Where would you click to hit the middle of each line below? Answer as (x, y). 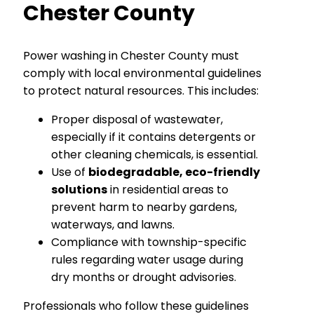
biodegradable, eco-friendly (174, 172)
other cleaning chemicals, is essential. (155, 154)
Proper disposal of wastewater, (137, 119)
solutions (79, 189)
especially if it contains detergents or (153, 137)
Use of (70, 172)
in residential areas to (168, 189)
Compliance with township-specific (149, 242)
